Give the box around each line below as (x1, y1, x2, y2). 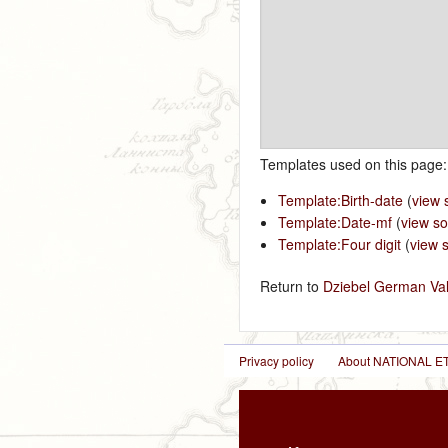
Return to (260, 275, 324, 296)
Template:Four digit (277, 233, 401, 254)
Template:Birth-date (277, 189, 403, 210)
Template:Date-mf (277, 211, 392, 232)
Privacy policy (239, 352, 315, 370)
